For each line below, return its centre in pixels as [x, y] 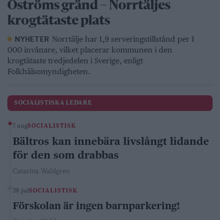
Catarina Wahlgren [41, 171]
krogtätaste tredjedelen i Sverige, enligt [75, 61]
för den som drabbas [66, 155]
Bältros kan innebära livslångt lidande [111, 141]
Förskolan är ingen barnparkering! [96, 206]
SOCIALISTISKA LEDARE [53, 103]
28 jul [21, 191]
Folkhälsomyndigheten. [49, 71]
